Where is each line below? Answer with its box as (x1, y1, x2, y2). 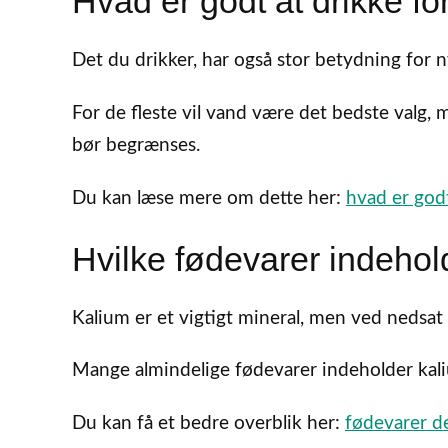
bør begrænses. (72, 135, 200, 155)
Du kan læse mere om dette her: (72, 188, 346, 208)
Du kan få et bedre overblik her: (72, 414, 345, 434)
